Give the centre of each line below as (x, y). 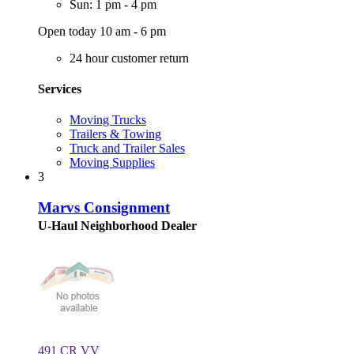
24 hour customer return (129, 58)
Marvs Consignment (104, 207)
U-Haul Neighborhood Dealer (117, 225)
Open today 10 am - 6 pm (102, 31)
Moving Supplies (112, 163)
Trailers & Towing (115, 134)
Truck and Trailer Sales (127, 149)
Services (60, 88)
